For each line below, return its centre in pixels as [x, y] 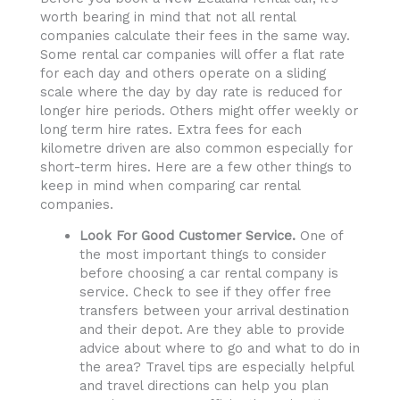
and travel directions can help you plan [204, 386]
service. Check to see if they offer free [205, 292]
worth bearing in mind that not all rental [168, 17]
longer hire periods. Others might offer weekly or [199, 110]
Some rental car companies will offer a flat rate [192, 54]
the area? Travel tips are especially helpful [216, 367]
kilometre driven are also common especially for [196, 148]
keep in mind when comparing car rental [170, 185]
